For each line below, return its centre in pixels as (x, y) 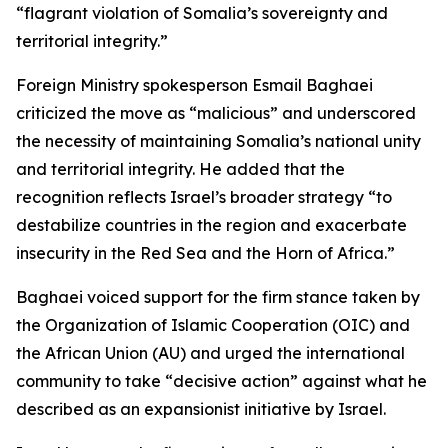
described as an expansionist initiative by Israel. (201, 409)
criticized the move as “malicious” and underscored (216, 113)
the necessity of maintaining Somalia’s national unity (218, 141)
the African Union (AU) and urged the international (210, 353)
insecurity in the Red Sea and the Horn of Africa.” (205, 253)
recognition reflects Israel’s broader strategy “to (204, 197)
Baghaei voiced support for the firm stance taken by (218, 297)
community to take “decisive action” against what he (221, 381)
